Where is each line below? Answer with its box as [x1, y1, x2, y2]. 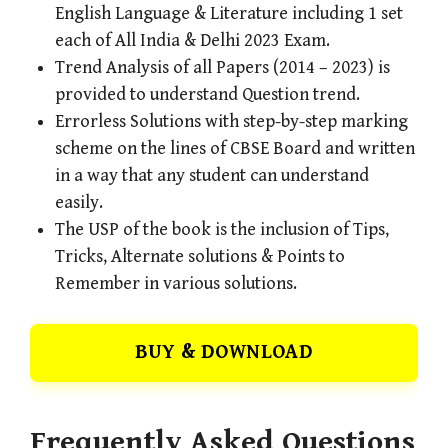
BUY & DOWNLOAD [134, 341, 314, 365]
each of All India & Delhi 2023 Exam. [55, 30, 330, 52]
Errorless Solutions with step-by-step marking [55, 111, 408, 133]
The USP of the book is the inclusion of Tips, [55, 219, 389, 241]
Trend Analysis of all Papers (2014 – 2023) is [55, 57, 390, 79]
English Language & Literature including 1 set [55, 3, 403, 25]
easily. [55, 192, 103, 214]
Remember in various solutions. [55, 273, 297, 295]
